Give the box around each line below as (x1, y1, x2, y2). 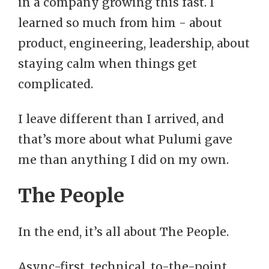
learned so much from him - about (18, 16, 222, 30)
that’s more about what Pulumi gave (18, 132, 232, 147)
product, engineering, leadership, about (18, 36, 250, 50)
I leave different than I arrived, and (18, 112, 224, 126)
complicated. (18, 77, 93, 91)
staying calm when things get (18, 56, 197, 71)
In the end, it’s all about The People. (18, 225, 229, 239)
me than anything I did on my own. (18, 153, 229, 167)
